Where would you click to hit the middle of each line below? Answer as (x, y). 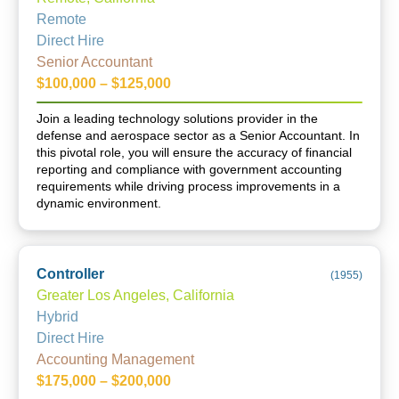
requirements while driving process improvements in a (188, 186)
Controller (70, 274)
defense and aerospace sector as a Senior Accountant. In (198, 135)
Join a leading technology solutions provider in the (177, 118)
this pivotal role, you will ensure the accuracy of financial (194, 152)
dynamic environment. (99, 203)
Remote (61, 19)
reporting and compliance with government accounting (189, 169)
